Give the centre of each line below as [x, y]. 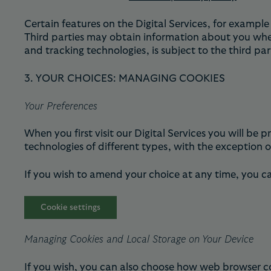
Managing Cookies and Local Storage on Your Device [139, 240]
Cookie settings [71, 207]
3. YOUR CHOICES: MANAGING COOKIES [125, 78]
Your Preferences [61, 106]
